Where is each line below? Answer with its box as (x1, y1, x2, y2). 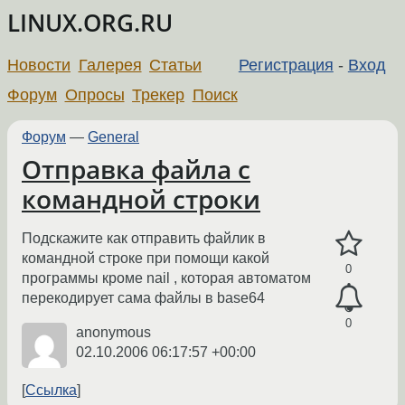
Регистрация (238, 55, 334, 74)
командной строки (22, 182, 260, 216)
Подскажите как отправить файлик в (22, 231, 266, 247)
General (88, 128, 139, 145)
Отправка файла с (22, 152, 250, 186)
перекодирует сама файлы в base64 (22, 290, 265, 306)
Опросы (64, 85, 125, 104)
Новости (7, 55, 71, 74)
